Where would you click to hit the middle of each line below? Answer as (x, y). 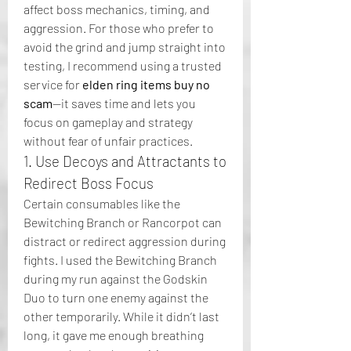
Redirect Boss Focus (89, 183)
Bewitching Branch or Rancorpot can (123, 222)
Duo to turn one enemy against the (116, 297)
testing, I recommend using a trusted (123, 65)
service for (53, 84)
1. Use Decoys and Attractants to (125, 161)
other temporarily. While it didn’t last (121, 316)
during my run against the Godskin (116, 279)
